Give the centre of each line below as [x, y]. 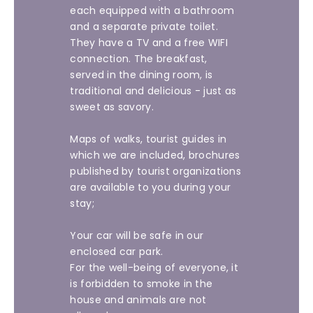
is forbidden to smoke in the [141, 284]
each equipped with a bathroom [152, 10]
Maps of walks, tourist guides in [148, 139]
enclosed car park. [117, 252]
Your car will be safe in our [137, 235]
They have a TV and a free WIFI [149, 43]
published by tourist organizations [155, 171]
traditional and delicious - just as [153, 91]
